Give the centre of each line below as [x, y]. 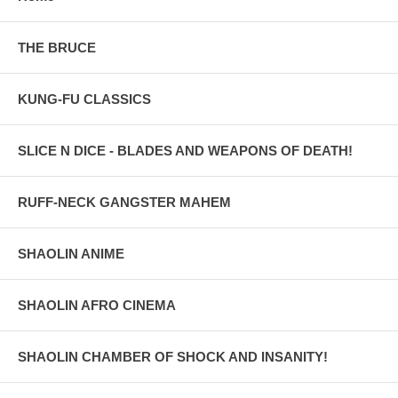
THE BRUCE [57, 47]
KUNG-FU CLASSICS [84, 99]
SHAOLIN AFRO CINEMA [97, 305]
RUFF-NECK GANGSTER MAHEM [124, 202]
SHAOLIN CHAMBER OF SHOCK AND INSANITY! [173, 356]
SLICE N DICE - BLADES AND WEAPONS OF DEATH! [185, 150]
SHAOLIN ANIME [71, 253]
